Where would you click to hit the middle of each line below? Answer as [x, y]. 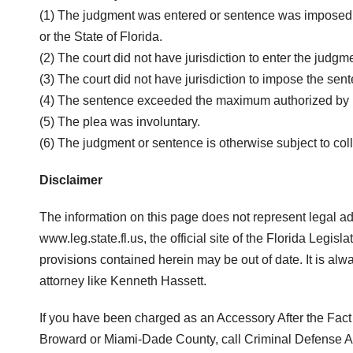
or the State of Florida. [101, 37]
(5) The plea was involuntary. [120, 122]
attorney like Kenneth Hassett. [123, 281]
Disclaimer [71, 180]
